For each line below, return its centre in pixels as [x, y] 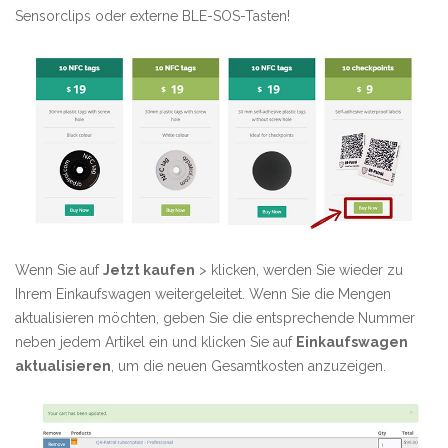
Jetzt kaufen [149, 270]
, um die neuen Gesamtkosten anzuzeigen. [248, 366]
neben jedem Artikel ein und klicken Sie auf [155, 342]
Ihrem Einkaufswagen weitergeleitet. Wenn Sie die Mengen [203, 294]
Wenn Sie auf [59, 270]
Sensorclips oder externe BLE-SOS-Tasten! [152, 16]
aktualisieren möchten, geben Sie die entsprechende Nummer [215, 318]
